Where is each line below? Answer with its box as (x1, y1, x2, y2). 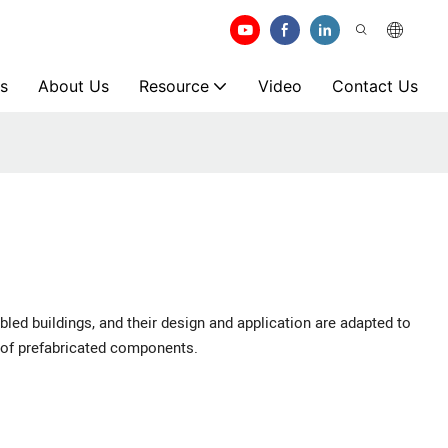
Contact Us (332, 76, 418, 96)
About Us (38, 76, 109, 96)
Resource (139, 76, 209, 96)
